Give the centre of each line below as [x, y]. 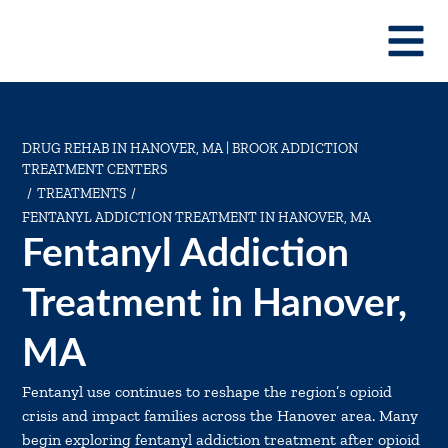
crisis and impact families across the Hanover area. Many [220, 415]
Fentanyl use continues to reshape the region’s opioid [207, 391]
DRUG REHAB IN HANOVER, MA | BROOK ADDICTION [190, 148]
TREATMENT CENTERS [95, 169]
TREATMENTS [82, 193]
